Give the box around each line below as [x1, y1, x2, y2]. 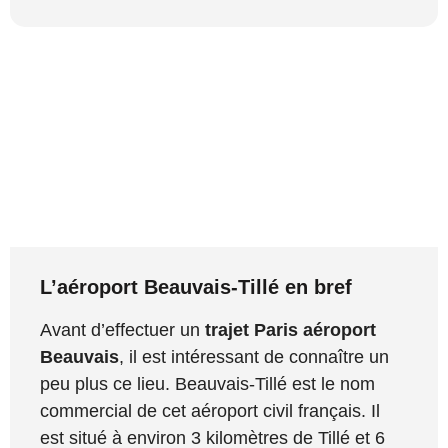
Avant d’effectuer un [40, 320, 205, 341]
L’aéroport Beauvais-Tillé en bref [40, 276, 352, 299]
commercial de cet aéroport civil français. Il [40, 401, 380, 422]
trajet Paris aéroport [205, 320, 376, 341]
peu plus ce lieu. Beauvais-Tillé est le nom [40, 374, 375, 395]
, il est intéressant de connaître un [119, 347, 389, 368]
